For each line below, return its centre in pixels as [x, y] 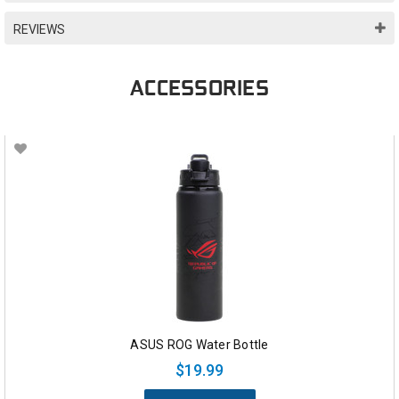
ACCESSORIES [199, 89]
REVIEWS [39, 30]
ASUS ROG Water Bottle [199, 344]
